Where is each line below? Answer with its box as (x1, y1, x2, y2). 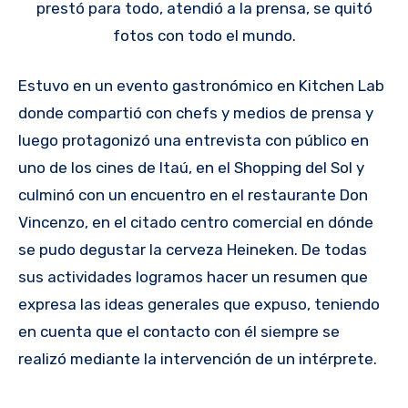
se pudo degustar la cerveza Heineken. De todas (18, 240, 367, 260)
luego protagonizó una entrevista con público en (18, 131, 369, 150)
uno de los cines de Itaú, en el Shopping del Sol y (18, 158, 364, 178)
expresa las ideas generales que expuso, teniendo (18, 295, 380, 314)
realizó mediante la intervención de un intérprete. (18, 350, 377, 369)
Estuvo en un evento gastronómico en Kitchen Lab (18, 76, 384, 96)
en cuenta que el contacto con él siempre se (18, 322, 340, 342)
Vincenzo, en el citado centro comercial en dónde (18, 213, 373, 232)
